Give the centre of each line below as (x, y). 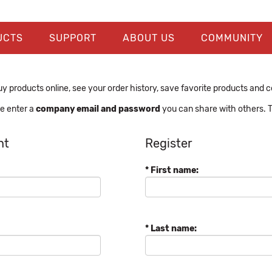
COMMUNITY (232, 38)
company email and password (98, 109)
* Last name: (171, 229)
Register (169, 143)
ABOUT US (148, 38)
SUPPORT (73, 38)
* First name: (172, 170)
